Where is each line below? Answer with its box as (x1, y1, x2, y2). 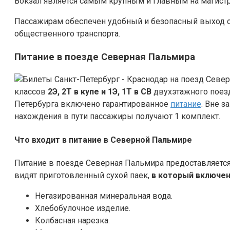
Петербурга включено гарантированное (14, 99, 170, 109)
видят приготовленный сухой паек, (14, 170, 149, 180)
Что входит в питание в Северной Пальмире (14, 135, 192, 145)
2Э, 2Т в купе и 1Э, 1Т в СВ (46, 87, 151, 97)
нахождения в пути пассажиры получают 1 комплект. (14, 111, 220, 122)
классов (14, 87, 46, 97)
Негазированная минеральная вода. (35, 190, 172, 201)
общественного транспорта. (14, 28, 120, 39)
